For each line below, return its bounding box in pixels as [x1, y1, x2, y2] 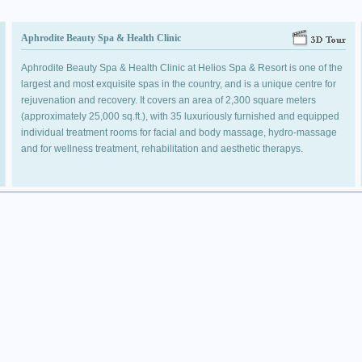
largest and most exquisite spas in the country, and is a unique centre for [20, 78, 336, 90]
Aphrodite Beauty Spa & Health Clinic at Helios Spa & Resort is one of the [20, 62, 343, 74]
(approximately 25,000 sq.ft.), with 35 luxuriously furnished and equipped [20, 111, 339, 122]
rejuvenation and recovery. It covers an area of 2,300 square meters [20, 95, 316, 106]
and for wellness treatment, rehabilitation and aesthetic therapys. [20, 143, 303, 154]
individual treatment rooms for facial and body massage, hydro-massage [20, 127, 337, 138]
